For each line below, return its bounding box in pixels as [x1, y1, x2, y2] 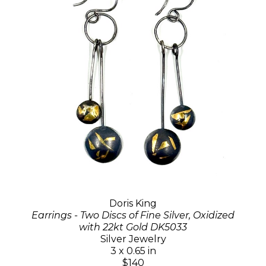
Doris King [109, 197, 157, 209]
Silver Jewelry [100, 233, 166, 245]
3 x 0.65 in [110, 245, 156, 256]
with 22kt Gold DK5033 [79, 221, 187, 233]
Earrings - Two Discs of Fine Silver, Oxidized [31, 209, 235, 221]
